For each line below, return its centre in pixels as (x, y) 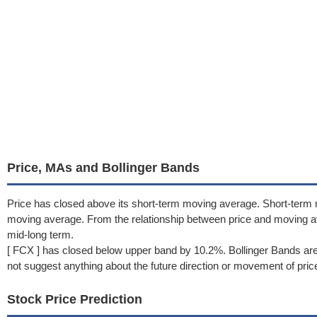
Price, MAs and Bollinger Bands (103, 168)
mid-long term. (40, 235)
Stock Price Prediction (75, 299)
